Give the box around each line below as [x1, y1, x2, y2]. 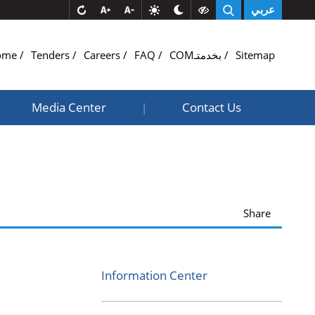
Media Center [31, 99, 106, 115]
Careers [84, 48, 123, 62]
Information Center [101, 267, 207, 283]
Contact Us [181, 99, 241, 115]
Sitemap [236, 48, 275, 62]
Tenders [31, 48, 72, 62]
